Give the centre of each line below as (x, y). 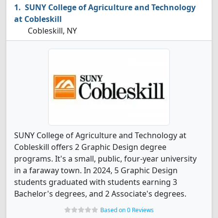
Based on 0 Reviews (127, 210)
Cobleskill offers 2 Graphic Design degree (90, 147)
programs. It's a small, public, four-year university (105, 159)
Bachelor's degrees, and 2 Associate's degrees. (100, 194)
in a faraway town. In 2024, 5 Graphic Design (96, 170)
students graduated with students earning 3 (96, 182)
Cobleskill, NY (51, 31)
